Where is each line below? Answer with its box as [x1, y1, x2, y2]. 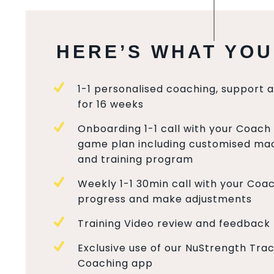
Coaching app [78, 256, 153, 270]
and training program [78, 152, 193, 166]
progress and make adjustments [78, 192, 252, 206]
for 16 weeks [78, 97, 144, 111]
